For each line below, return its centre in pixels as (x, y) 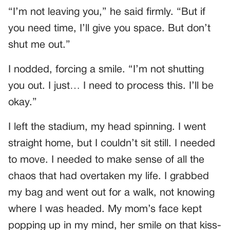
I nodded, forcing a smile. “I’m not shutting (106, 70)
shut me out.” (39, 45)
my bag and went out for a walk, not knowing (111, 193)
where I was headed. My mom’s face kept (105, 210)
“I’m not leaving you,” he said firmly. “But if (107, 13)
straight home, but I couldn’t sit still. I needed (112, 144)
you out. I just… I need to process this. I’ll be (111, 87)
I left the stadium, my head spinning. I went (107, 128)
